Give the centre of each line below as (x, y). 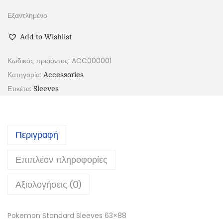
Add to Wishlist (46, 37)
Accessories (63, 75)
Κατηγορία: (25, 75)
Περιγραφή (37, 135)
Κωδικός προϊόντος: (40, 61)
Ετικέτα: (20, 89)
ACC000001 (92, 61)
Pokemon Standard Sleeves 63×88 (67, 216)
